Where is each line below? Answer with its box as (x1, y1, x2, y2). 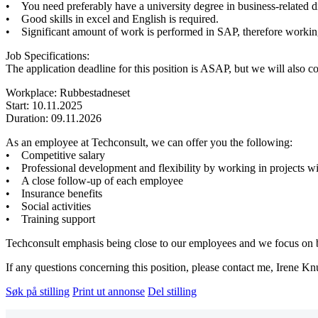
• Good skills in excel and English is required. (6, 12, 221, 25)
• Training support (6, 212, 98, 225)
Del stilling (148, 285, 197, 297)
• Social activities (6, 199, 91, 212)
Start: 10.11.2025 (6, 99, 82, 111)
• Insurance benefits (6, 187, 102, 199)
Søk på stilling (6, 285, 70, 297)
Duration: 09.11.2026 (6, 111, 102, 124)
